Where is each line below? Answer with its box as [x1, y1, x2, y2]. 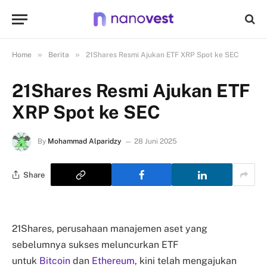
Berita [48, 51, 69, 59]
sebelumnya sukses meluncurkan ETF [12, 239, 178, 250]
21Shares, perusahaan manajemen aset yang [12, 223, 207, 234]
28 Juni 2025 [134, 137, 177, 146]
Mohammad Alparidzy [48, 137, 122, 146]
